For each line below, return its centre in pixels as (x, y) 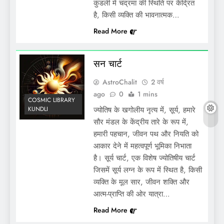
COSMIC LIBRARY (51, 100)
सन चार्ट (107, 64)
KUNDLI (38, 109)
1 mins (147, 94)
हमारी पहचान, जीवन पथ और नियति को (146, 134)
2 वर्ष (157, 82)
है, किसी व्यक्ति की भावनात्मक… (136, 15)
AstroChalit (119, 82)
